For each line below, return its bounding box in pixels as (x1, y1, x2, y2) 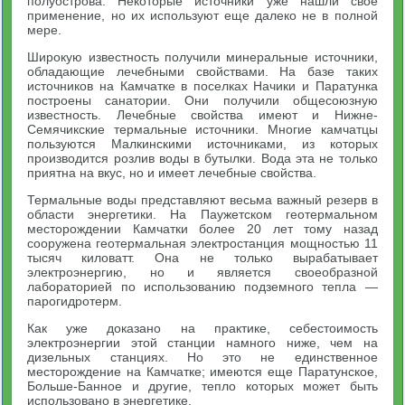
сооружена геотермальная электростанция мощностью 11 (27, 235, 378, 250)
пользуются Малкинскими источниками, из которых (27, 136, 378, 151)
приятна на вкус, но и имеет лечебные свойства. (27, 165, 317, 180)
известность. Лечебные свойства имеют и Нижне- (27, 107, 378, 122)
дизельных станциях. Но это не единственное (27, 349, 378, 364)
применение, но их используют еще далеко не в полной (27, 7, 378, 23)
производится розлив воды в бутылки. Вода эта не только (27, 150, 378, 165)
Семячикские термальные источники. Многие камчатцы (27, 121, 378, 137)
